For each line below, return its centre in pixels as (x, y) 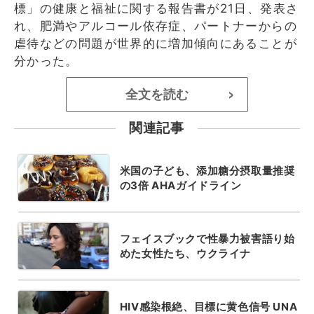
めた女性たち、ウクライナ (185, 253)
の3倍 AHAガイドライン (180, 185)
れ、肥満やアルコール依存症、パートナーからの (156, 26)
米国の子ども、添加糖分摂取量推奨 (207, 170)
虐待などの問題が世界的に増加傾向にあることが (156, 43)
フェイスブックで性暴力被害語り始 (207, 238)
